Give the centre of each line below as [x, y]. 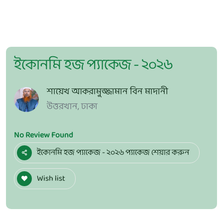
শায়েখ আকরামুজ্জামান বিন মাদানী [108, 92]
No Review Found [44, 135]
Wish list [51, 178]
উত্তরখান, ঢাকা [72, 107]
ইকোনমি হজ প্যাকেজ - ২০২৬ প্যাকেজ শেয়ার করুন [113, 153]
